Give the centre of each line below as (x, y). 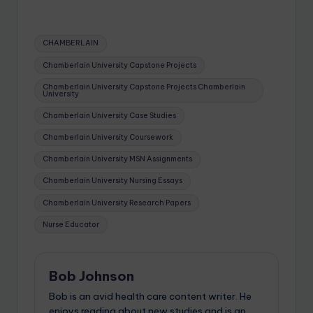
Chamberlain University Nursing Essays (113, 181)
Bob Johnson (92, 276)
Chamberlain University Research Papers (117, 203)
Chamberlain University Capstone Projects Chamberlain (144, 87)
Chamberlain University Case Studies (110, 115)
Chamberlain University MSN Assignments (118, 159)
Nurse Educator (71, 224)
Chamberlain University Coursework (108, 138)
